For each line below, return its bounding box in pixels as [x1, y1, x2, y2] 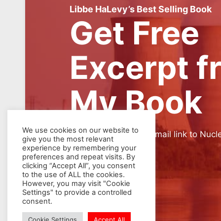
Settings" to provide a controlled [22, 188, 132, 197]
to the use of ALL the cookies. [22, 170, 125, 179]
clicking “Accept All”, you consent [22, 161, 135, 170]
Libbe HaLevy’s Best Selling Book [70, 4, 212, 14]
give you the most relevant [22, 135, 113, 144]
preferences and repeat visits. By [22, 152, 135, 161]
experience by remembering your [22, 144, 136, 152]
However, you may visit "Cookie [22, 179, 130, 188]
